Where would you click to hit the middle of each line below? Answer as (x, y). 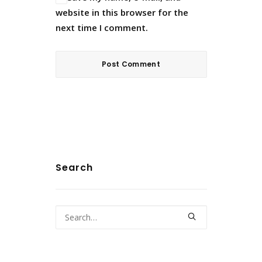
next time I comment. (101, 27)
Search (74, 168)
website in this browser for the (122, 12)
